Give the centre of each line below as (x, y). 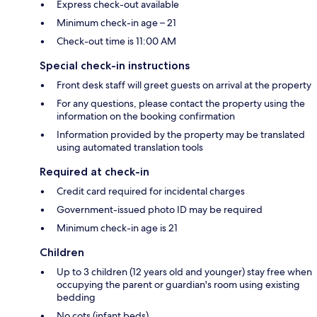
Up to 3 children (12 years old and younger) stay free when (184, 271)
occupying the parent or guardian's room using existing (178, 284)
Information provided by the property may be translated (181, 134)
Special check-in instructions (115, 65)
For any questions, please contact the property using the (181, 103)
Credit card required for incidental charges (151, 191)
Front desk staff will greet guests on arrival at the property (184, 85)
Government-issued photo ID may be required (160, 209)
